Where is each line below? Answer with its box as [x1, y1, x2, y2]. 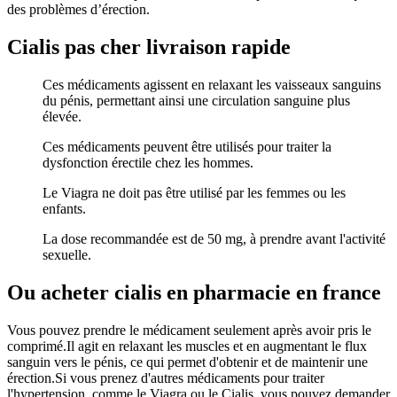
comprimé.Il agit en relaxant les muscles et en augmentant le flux [7, 339, 367, 354]
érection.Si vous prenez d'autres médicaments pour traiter [7, 370, 324, 386]
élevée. [43, 109, 82, 125]
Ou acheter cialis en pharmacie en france [7, 281, 381, 305]
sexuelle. [43, 247, 91, 263]
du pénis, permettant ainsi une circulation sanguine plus [43, 93, 350, 109]
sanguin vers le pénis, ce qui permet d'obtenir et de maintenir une [7, 354, 368, 370]
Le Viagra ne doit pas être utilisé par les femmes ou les [43, 185, 346, 201]
